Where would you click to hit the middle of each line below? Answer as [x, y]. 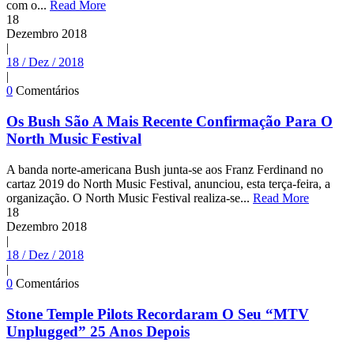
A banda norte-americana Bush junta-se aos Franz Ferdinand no [165, 169]
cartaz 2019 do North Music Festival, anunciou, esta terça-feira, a [168, 183]
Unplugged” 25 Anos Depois [98, 331]
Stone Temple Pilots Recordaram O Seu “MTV [158, 314]
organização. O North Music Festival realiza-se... [130, 198]
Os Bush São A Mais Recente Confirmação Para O [169, 122]
